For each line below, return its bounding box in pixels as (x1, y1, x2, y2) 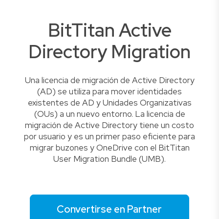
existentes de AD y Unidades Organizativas (27, 97, 192, 108)
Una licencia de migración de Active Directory (24, 74, 195, 86)
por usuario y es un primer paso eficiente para (24, 131, 195, 142)
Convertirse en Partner (57, 202, 162, 216)
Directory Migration (28, 39, 191, 64)
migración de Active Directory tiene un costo (25, 119, 194, 131)
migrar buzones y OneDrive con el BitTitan (29, 142, 190, 153)
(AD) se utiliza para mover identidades (37, 86, 182, 97)
